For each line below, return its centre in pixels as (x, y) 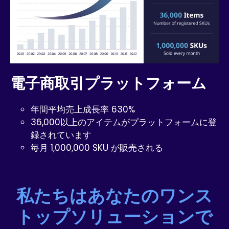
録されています (61, 135)
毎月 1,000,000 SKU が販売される (97, 148)
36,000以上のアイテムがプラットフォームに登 (124, 122)
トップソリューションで (114, 216)
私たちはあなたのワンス (114, 196)
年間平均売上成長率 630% (83, 110)
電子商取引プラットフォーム (108, 83)
